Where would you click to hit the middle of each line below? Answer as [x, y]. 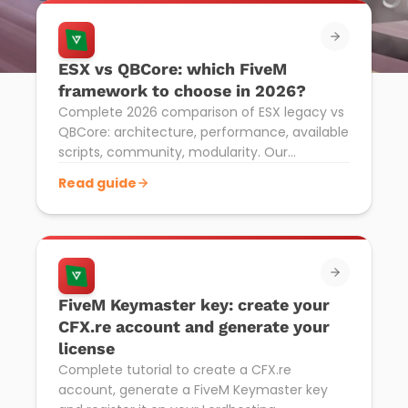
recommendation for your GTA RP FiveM [186, 172]
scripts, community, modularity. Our [173, 152]
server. [79, 192]
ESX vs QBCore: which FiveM [173, 69]
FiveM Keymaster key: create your [194, 305]
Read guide [97, 183]
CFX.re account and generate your [194, 326]
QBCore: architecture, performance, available [204, 132]
